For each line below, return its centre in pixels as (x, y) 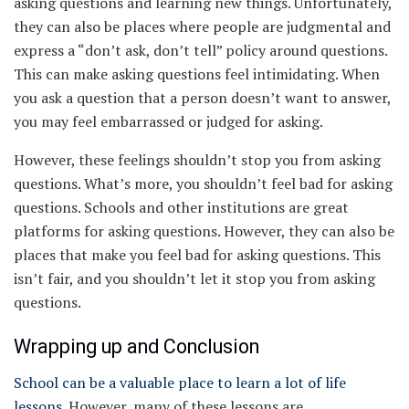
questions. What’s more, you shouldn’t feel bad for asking (203, 183)
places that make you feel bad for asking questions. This (197, 254)
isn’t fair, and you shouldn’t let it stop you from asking (194, 278)
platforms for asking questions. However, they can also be (204, 231)
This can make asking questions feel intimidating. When (197, 73)
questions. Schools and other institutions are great (181, 207)
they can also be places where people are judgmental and (202, 26)
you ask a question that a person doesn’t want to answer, (202, 97)
